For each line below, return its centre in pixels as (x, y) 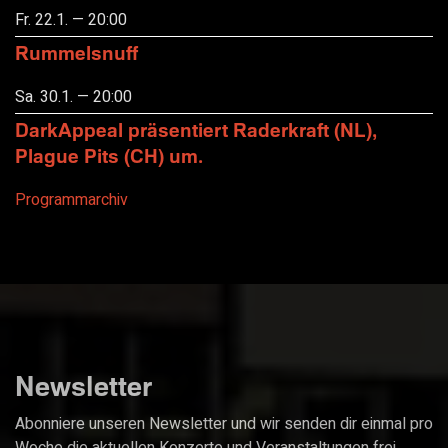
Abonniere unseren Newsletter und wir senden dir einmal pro (224, 424)
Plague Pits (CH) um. (109, 156)
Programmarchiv (71, 199)
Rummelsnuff (76, 53)
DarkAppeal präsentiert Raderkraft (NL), (195, 130)
